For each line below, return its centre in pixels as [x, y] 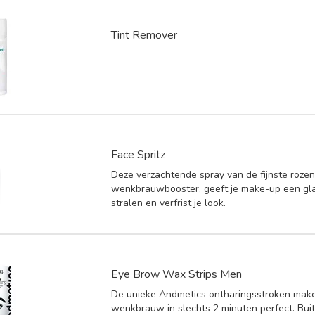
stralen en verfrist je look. [169, 202]
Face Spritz [139, 154]
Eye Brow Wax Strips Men [177, 274]
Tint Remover [144, 35]
